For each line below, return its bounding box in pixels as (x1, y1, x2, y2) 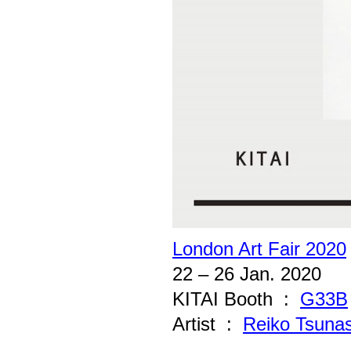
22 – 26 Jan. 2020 (172, 263, 321, 284)
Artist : (172, 313, 243, 335)
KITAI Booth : (172, 288, 300, 309)
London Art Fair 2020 (172, 238, 346, 259)
